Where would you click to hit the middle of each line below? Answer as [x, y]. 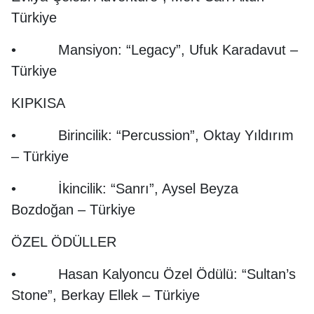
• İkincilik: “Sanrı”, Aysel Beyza [125, 189]
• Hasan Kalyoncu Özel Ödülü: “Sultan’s [153, 274]
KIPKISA [38, 103]
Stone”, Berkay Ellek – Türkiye [105, 295]
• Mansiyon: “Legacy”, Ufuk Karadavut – [155, 50]
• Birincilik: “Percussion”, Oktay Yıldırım [152, 135]
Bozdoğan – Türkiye [73, 210]
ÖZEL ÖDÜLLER [64, 242]
